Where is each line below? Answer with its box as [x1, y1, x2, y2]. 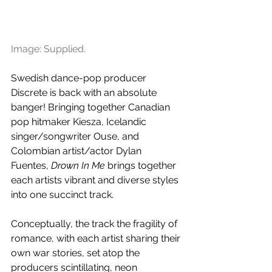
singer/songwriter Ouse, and [11, 130, 141, 142]
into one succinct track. [11, 188, 114, 200]
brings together [105, 159, 178, 171]
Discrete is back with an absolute [11, 86, 159, 98]
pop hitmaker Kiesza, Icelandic [11, 115, 149, 127]
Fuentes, [11, 159, 51, 171]
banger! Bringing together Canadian [11, 101, 172, 113]
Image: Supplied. [11, 42, 86, 55]
